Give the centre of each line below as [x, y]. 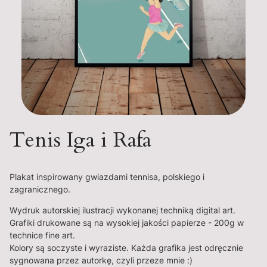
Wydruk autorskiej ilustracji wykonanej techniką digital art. [122, 210]
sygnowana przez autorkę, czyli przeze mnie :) [101, 260]
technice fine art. [42, 235]
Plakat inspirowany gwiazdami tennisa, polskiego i [107, 177]
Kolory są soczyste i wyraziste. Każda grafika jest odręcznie [126, 248]
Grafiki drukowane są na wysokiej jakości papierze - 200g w [127, 223]
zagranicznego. [40, 190]
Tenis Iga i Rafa [80, 140]
